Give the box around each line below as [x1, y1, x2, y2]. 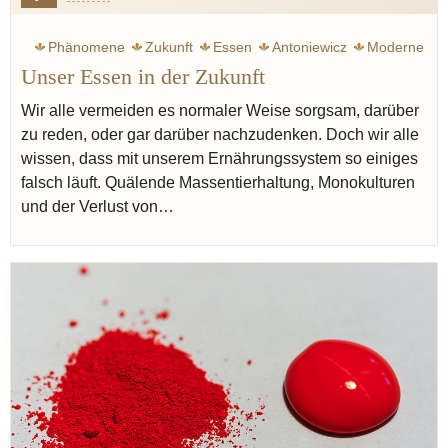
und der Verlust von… [21, 198, 174, 216]
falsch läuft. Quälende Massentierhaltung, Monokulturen [21, 174, 415, 192]
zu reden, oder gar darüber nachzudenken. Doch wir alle [21, 126, 419, 144]
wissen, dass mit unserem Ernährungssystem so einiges [21, 150, 418, 168]
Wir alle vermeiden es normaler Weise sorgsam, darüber [21, 102, 419, 120]
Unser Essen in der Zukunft [21, 65, 265, 90]
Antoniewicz [272, 39, 347, 56]
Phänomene [48, 39, 125, 56]
